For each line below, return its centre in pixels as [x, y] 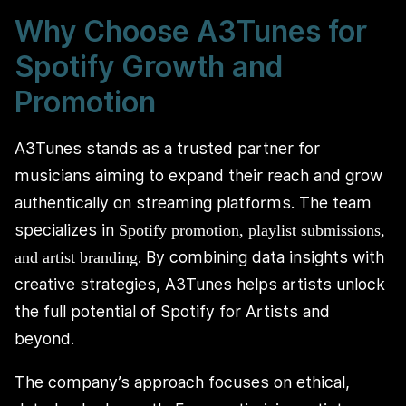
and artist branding [76, 258]
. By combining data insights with [261, 257]
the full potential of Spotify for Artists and [172, 312]
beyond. [44, 339]
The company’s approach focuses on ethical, [182, 382]
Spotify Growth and [149, 66]
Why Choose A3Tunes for [191, 31]
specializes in [67, 230]
